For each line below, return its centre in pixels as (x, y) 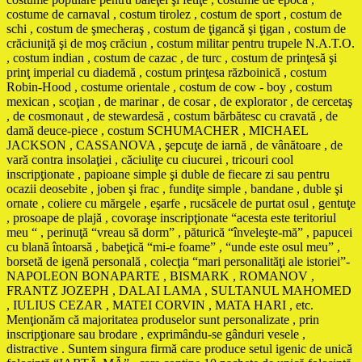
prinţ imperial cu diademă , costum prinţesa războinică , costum (166, 72)
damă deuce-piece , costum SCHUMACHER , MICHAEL (157, 130)
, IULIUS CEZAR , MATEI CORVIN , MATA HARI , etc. (160, 305)
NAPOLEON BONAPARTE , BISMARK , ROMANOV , (160, 276)
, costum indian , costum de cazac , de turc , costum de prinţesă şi (172, 57)
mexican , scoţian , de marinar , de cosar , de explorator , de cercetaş (179, 101)
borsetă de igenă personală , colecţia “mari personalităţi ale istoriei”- (178, 261)
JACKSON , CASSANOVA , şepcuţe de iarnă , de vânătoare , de (175, 145)
